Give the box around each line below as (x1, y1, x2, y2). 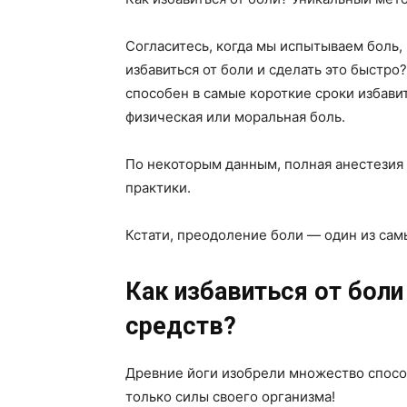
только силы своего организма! (125, 387, 335, 405)
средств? (125, 311, 236, 341)
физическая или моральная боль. (125, 107, 345, 125)
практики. (125, 178, 191, 196)
